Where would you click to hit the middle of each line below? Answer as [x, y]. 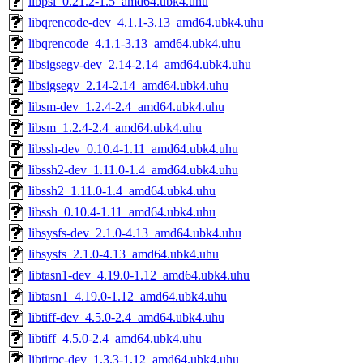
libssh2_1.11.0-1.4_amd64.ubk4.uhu [122, 191]
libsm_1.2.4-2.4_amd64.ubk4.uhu [115, 128]
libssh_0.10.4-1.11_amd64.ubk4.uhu [122, 212]
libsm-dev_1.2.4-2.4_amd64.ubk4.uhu [126, 107]
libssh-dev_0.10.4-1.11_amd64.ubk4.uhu [133, 149]
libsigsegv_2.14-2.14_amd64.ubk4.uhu [128, 86]
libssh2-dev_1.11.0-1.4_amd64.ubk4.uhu [133, 170]
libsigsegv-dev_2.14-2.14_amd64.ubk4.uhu [140, 65]
